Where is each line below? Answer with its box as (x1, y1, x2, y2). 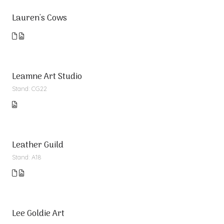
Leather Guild (12, 138, 63, 152)
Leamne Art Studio (12, 70, 82, 84)
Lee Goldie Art (12, 207, 64, 221)
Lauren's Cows (12, 11, 67, 25)
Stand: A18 (12, 153, 41, 161)
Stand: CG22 (12, 84, 47, 92)
